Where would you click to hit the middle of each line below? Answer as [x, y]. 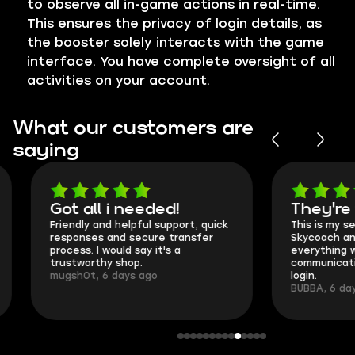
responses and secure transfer [113, 238]
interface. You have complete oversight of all [181, 61]
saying [46, 151]
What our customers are [133, 128]
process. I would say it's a [97, 250]
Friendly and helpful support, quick [121, 225]
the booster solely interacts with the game [176, 42]
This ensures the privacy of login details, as [174, 23]
